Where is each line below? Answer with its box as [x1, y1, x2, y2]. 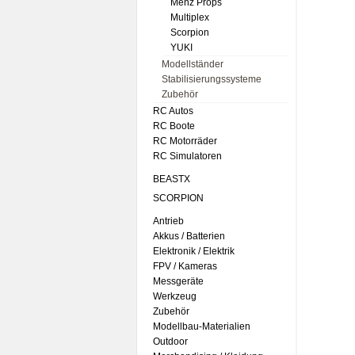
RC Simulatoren [153, 151, 222, 162]
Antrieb [153, 216, 184, 227]
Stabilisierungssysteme [162, 74, 261, 85]
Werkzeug [153, 291, 197, 302]
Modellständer [162, 59, 223, 70]
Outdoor [153, 336, 188, 347]
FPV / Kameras [153, 261, 217, 272]
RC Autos [153, 105, 193, 116]
